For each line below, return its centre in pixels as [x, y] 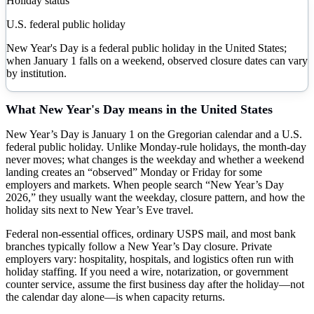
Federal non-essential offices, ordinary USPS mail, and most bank [151, 233]
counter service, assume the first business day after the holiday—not [155, 284]
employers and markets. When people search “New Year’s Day [145, 184]
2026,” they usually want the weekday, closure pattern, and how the [155, 197]
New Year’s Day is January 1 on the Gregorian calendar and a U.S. [154, 134]
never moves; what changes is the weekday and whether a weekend [155, 159]
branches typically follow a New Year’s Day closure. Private [139, 246]
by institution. [36, 73]
